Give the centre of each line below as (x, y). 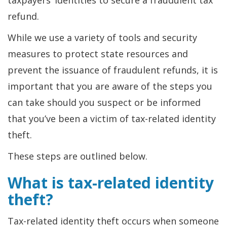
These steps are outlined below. (78, 156)
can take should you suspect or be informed (104, 102)
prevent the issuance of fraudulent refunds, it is (113, 70)
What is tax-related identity (111, 183)
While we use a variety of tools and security (102, 37)
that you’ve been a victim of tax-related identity (112, 119)
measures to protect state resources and (98, 54)
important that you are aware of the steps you (110, 86)
